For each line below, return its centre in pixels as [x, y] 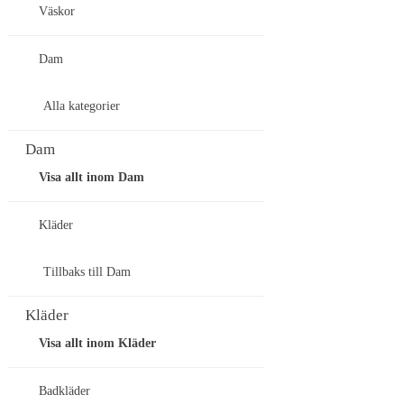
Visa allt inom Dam [92, 178]
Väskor [57, 12]
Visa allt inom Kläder [97, 344]
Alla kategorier [82, 106]
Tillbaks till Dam [87, 272]
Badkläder [64, 391]
